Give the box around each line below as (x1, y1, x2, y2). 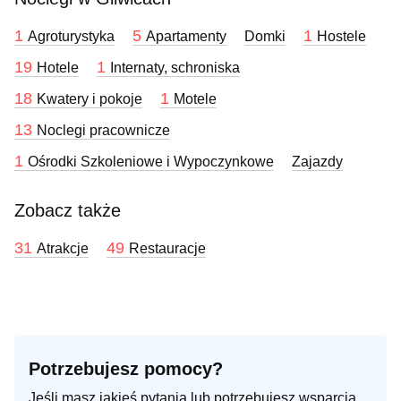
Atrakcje (37, 241, 89, 257)
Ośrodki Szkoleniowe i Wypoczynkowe (28, 154, 274, 170)
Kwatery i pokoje (37, 91, 142, 107)
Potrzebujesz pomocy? (29, 359, 223, 380)
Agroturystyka (28, 29, 115, 45)
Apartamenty (146, 29, 226, 45)
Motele (174, 91, 217, 107)
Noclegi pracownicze (37, 123, 170, 139)
